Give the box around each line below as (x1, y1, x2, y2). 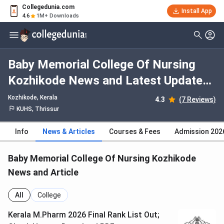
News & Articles (42, 127, 95, 136)
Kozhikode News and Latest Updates (8, 73, 209, 88)
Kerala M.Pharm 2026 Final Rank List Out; (8, 210, 159, 220)
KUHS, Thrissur (16, 105, 59, 113)
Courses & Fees (109, 127, 160, 136)
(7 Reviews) (179, 95, 216, 104)
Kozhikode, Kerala (8, 94, 57, 101)
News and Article (8, 167, 78, 178)
